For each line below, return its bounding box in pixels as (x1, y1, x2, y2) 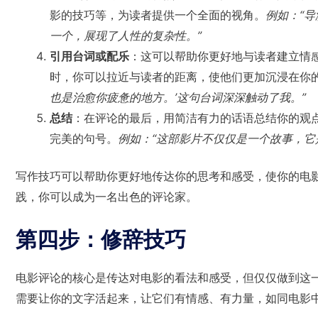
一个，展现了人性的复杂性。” (50, 28, 202, 43)
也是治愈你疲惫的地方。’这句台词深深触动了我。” (50, 90, 306, 105)
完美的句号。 (50, 131, 118, 146)
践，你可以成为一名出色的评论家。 (16, 190, 197, 204)
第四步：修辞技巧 (16, 226, 186, 252)
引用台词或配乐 (50, 49, 129, 64)
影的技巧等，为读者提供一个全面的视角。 (50, 8, 265, 23)
